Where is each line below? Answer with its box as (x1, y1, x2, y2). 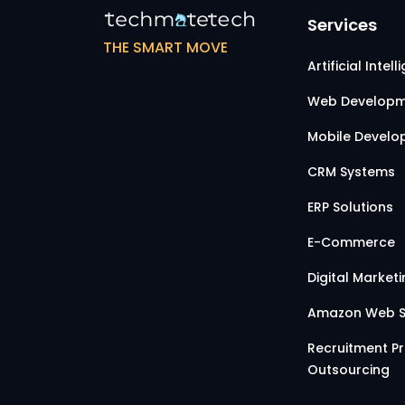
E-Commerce (307, 233, 395, 251)
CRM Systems (307, 163, 395, 181)
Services (307, 14, 377, 36)
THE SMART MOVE (103, 37, 228, 58)
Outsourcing (307, 361, 390, 379)
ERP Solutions (307, 198, 393, 216)
